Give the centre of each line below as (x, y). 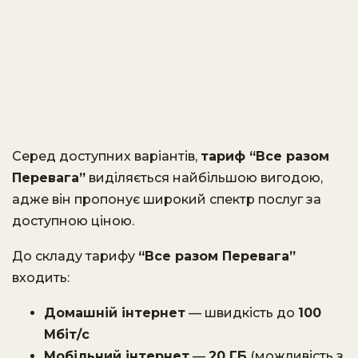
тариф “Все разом (265, 156)
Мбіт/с (67, 334)
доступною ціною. (73, 221)
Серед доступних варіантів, (106, 156)
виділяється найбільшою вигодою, (204, 178)
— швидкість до (242, 313)
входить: (41, 278)
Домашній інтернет (115, 313)
